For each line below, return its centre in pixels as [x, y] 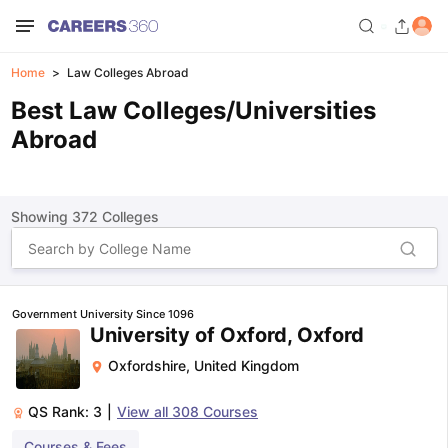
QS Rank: [60, 411]
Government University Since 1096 [103, 314]
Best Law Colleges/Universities [193, 110]
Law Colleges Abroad [127, 72]
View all [144, 411]
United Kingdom [246, 365]
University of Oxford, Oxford [227, 335]
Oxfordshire [147, 365]
